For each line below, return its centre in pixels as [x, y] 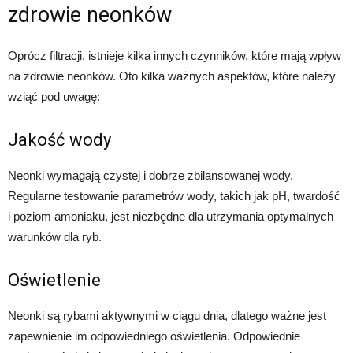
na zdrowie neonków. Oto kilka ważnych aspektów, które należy [172, 76]
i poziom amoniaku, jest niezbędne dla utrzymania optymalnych [171, 216]
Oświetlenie [54, 280]
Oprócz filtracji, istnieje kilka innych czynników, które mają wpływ [175, 55]
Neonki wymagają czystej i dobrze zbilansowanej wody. [150, 175]
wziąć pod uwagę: [54, 96]
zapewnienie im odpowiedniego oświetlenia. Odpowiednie [154, 336]
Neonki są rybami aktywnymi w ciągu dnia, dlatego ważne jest [167, 315]
